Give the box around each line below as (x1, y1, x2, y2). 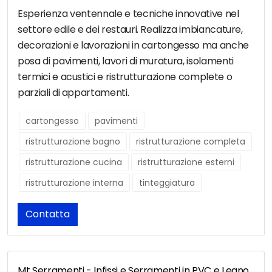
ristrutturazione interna (25, 177, 123, 189)
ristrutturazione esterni (138, 156, 234, 169)
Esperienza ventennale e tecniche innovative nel (18, 7, 239, 21)
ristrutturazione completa (136, 135, 245, 148)
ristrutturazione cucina (25, 156, 122, 169)
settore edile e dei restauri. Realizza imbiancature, (18, 22, 243, 37)
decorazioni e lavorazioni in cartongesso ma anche (18, 38, 249, 53)
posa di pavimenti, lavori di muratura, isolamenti (18, 54, 234, 69)
